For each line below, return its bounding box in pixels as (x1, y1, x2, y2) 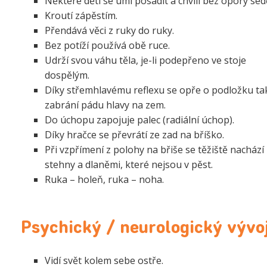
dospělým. (45, 68, 89, 82)
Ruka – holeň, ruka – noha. (45, 172, 164, 186)
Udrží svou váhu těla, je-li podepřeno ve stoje (45, 53, 246, 67)
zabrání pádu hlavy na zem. (45, 98, 166, 111)
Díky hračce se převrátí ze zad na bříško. (45, 128, 224, 141)
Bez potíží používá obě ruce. (45, 38, 170, 52)
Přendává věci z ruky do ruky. (45, 23, 174, 37)
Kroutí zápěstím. (45, 8, 117, 22)
